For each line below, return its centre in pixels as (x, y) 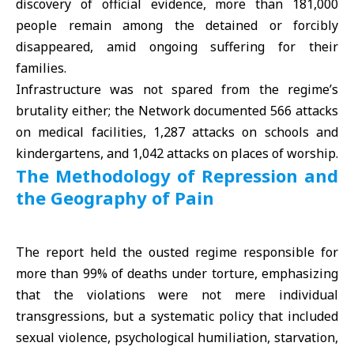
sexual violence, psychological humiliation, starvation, (177, 337)
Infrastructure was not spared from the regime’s (177, 90)
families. (41, 68)
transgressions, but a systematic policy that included (177, 316)
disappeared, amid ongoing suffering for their (177, 47)
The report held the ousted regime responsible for (177, 252)
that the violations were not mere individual (177, 294)
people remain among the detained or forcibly (177, 26)
